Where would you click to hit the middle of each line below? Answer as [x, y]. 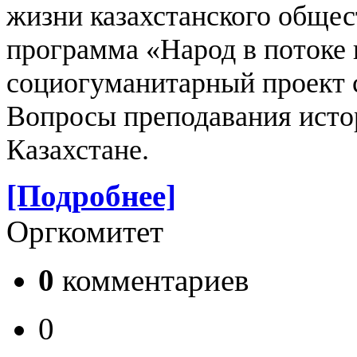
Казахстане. [78, 149]
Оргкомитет [85, 232]
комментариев [151, 280]
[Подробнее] [91, 196]
